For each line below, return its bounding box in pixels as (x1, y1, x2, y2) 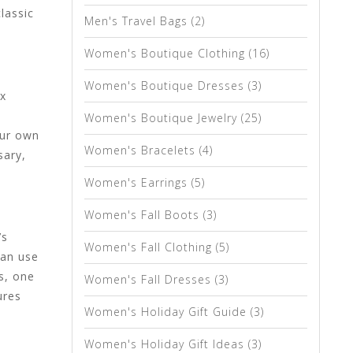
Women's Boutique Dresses (84, 78, 248, 93)
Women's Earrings (84, 175, 191, 190)
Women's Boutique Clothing (84, 46, 249, 61)
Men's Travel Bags (84, 13, 191, 28)
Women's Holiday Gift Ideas (84, 336, 248, 351)
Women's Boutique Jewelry (84, 110, 241, 125)
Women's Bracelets (84, 143, 199, 158)
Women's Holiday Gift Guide (84, 304, 251, 319)
